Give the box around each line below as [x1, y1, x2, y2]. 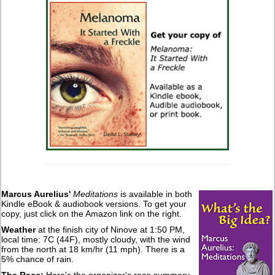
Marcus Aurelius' [1, 188, 71, 199]
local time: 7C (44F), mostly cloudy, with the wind [1, 234, 191, 244]
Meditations [73, 188, 118, 199]
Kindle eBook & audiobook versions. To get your [1, 198, 187, 209]
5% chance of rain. [1, 254, 74, 264]
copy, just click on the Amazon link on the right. [1, 208, 182, 219]
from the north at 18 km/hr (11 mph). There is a [1, 244, 185, 254]
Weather [1, 224, 36, 234]
